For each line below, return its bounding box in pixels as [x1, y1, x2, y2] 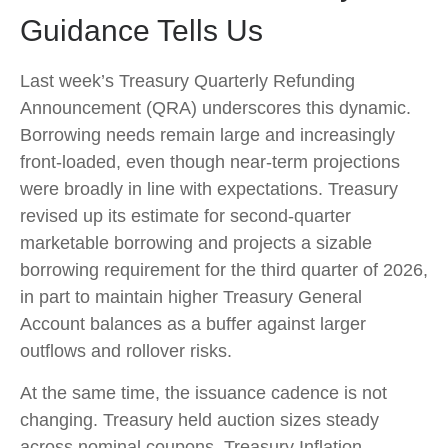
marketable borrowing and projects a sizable [20, 232, 372, 253]
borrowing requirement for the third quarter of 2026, [20, 259, 428, 280]
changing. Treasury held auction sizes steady [20, 409, 379, 430]
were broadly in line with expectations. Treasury [20, 178, 398, 199]
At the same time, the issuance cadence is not [20, 382, 387, 403]
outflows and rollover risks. [20, 340, 232, 361]
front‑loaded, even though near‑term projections [20, 151, 400, 172]
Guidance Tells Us [20, 13, 263, 47]
